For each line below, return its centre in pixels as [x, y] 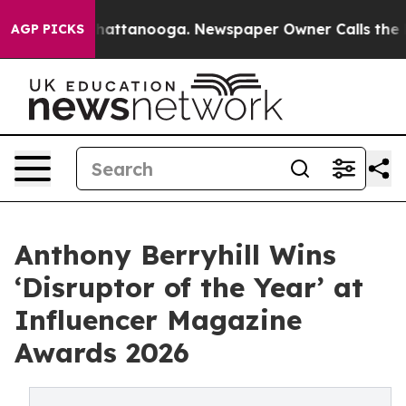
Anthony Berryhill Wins [175, 255]
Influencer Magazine [158, 320]
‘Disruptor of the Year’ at [189, 287]
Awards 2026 [102, 353]
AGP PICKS [48, 29]
